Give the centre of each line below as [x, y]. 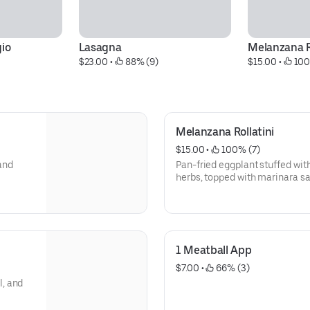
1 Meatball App [214, 250]
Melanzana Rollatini [225, 132]
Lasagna [100, 47]
